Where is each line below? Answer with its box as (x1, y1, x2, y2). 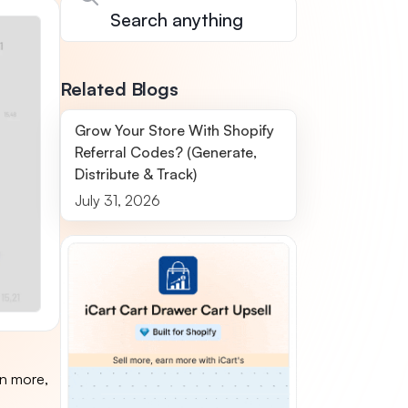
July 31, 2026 (75, 191, 161, 209)
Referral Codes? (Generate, (75, 143, 258, 161)
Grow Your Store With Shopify (75, 121, 275, 139)
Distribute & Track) (75, 165, 198, 183)
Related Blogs (60, 77, 179, 100)
